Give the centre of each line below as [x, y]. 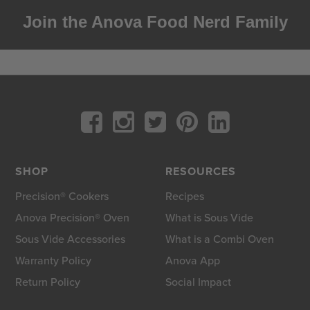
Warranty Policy [54, 260]
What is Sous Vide [209, 217]
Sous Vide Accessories [71, 239]
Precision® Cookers [62, 196]
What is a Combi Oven [219, 239]
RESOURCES [200, 171]
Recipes [184, 196]
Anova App [192, 260]
